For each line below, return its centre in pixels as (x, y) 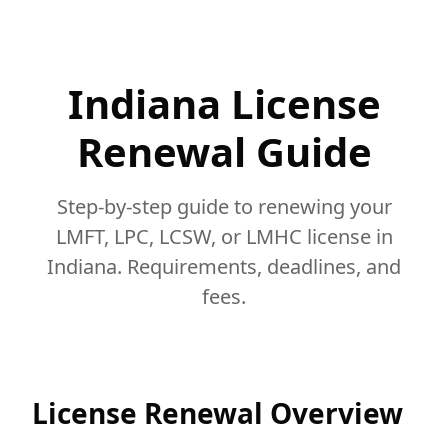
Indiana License (224, 103)
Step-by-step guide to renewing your (224, 206)
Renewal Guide (224, 151)
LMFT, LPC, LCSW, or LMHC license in (224, 236)
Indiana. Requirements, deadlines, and (224, 266)
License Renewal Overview (217, 413)
